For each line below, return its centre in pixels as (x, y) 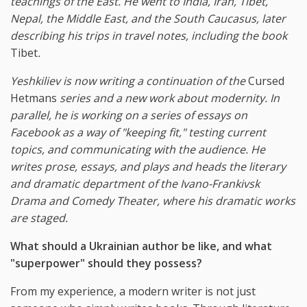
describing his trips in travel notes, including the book (149, 35)
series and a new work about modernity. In (168, 98)
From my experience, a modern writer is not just (133, 291)
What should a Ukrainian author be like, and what (141, 246)
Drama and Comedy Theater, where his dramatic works (153, 200)
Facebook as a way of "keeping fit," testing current (138, 132)
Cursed (266, 81)
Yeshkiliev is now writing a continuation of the (129, 81)
